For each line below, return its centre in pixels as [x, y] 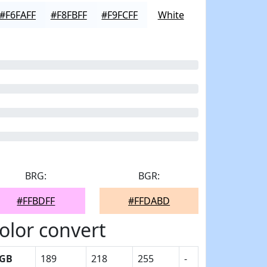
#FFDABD [149, 201]
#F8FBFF [69, 15]
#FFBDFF [36, 201]
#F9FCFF [120, 15]
